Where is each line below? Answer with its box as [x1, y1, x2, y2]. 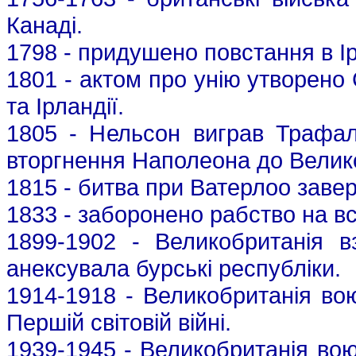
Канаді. [6, 12, 83, 39]
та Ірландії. [6, 93, 124, 120]
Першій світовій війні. [6, 309, 231, 336]
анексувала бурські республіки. [6, 255, 341, 282]
